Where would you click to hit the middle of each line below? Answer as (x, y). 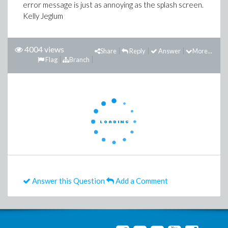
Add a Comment (141, 181)
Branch (79, 60)
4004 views (44, 49)
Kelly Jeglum (43, 16)
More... (202, 51)
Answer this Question (68, 181)
